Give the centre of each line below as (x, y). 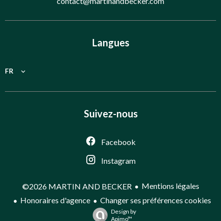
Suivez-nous (110, 113)
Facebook (118, 142)
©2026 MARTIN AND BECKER (77, 186)
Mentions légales (170, 186)
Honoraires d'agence (55, 200)
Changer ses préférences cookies (155, 200)
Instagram (118, 160)
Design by (123, 212)
